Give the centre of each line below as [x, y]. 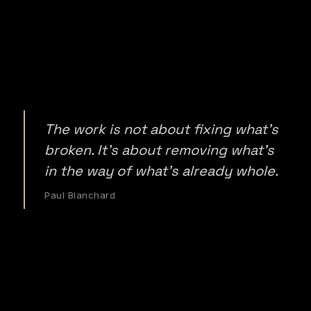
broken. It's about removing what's [159, 150]
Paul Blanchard [80, 195]
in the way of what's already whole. [161, 171]
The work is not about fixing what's [161, 129]
